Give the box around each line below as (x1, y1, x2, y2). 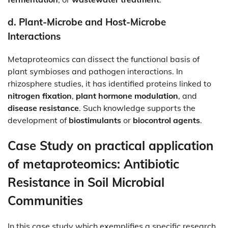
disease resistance (8, 103, 79, 113)
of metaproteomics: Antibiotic (8, 156, 179, 172)
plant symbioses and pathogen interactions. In (8, 66, 183, 77)
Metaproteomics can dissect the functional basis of (8, 54, 199, 65)
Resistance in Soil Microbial (8, 174, 164, 190)
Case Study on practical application (8, 137, 213, 153)
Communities (8, 192, 83, 208)
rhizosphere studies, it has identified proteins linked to (8, 78, 211, 89)
